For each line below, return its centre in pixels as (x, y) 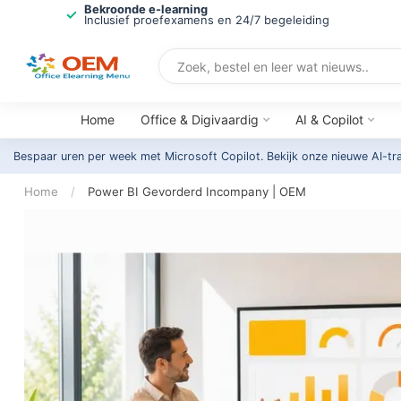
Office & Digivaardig (199, 119)
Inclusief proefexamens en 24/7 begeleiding (206, 20)
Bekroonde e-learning (145, 9)
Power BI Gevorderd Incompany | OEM (197, 192)
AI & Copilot (329, 119)
